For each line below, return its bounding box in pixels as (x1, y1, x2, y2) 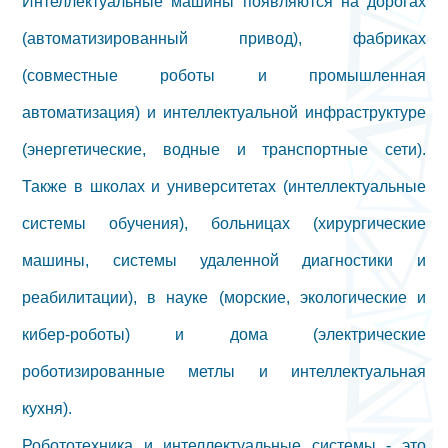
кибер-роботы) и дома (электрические (22, 318, 426, 350)
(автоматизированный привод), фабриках (22, 22, 426, 54)
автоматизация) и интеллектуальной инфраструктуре (22, 96, 426, 128)
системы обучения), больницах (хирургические (22, 207, 426, 239)
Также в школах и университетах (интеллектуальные (22, 170, 426, 202)
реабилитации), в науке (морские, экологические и (22, 281, 426, 313)
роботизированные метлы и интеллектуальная (22, 355, 426, 387)
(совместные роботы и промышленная (22, 59, 426, 91)
